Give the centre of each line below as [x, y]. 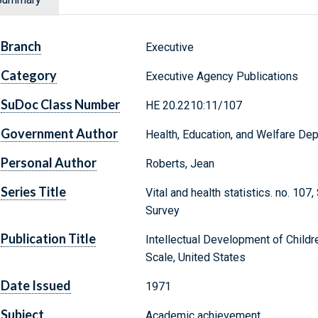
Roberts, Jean [180, 164]
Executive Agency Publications [221, 77]
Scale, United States [195, 258]
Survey [162, 211]
